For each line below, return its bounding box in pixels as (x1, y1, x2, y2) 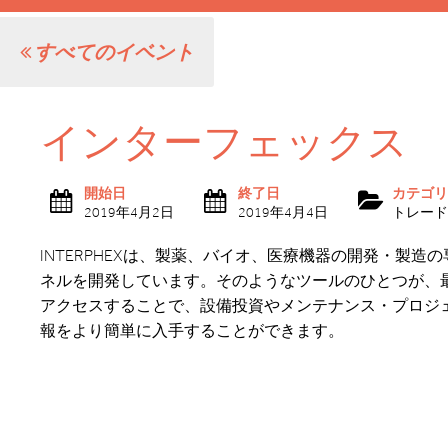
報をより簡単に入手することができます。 (40, 321, 344, 340)
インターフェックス (40, 119, 408, 166)
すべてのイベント (31, 40, 194, 64)
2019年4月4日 (238, 204, 328, 221)
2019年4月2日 (84, 204, 174, 221)
